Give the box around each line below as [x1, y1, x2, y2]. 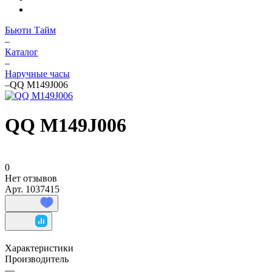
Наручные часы [5, 69, 70, 79]
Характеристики [5, 242, 73, 253]
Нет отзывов [5, 172, 57, 183]
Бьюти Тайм [5, 25, 56, 35]
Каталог [5, 47, 38, 57]
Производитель [5, 253, 69, 264]
